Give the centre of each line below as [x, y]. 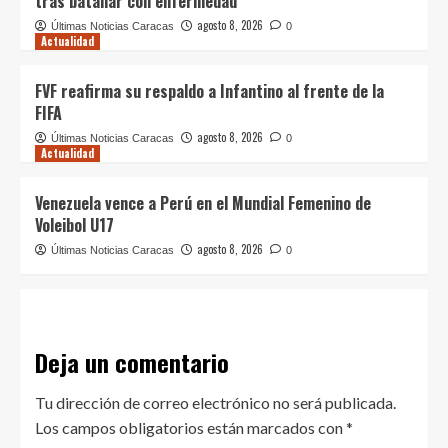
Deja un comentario [132, 362]
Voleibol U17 [74, 225]
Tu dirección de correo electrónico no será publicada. [215, 402]
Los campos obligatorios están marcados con [190, 427]
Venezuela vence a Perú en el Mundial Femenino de [203, 203]
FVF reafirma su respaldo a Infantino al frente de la [209, 91]
